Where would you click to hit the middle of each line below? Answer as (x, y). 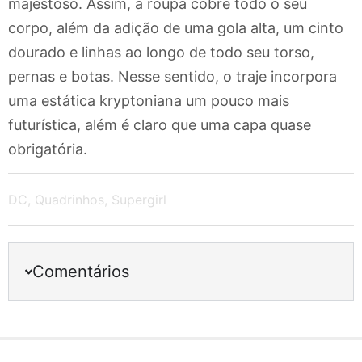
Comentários (81, 272)
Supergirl (139, 200)
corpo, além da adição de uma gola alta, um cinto (176, 27)
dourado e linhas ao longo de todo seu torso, (161, 52)
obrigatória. (48, 149)
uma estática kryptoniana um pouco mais (149, 100)
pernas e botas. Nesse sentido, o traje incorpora (173, 76)
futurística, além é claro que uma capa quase (160, 124)
